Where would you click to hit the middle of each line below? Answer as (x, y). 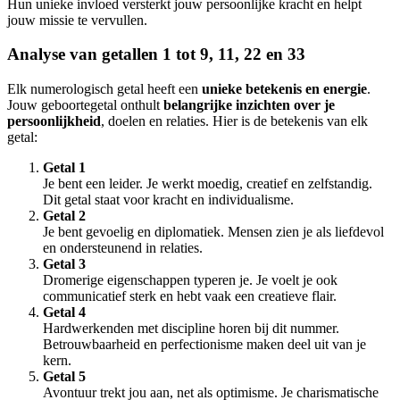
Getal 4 (64, 312)
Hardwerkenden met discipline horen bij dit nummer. (191, 329)
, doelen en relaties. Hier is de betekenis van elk (234, 121)
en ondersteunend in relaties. (123, 248)
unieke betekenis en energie (284, 89)
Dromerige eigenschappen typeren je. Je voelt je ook (190, 280)
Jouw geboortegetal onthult (85, 105)
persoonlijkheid (54, 121)
